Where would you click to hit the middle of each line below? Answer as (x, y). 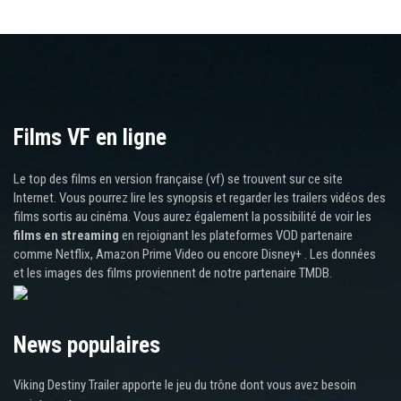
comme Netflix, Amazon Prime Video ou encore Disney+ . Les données (195, 255)
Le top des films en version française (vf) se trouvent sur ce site (178, 179)
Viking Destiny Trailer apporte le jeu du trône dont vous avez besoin (185, 385)
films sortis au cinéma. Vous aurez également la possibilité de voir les (192, 217)
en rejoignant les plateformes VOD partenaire (236, 236)
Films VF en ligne (90, 138)
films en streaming (66, 236)
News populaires (87, 346)
